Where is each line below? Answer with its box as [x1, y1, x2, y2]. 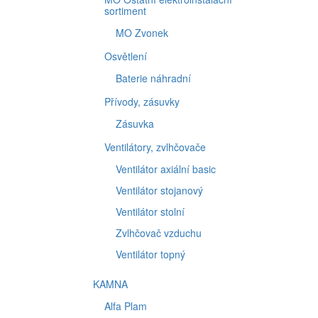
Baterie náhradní [116, 71, 191, 85]
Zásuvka [116, 116, 154, 131]
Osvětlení [104, 49, 147, 63]
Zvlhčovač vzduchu [116, 226, 202, 240]
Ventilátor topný [116, 247, 185, 261]
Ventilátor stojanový [116, 183, 203, 197]
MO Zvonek [116, 26, 168, 40]
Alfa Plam [104, 299, 147, 313]
